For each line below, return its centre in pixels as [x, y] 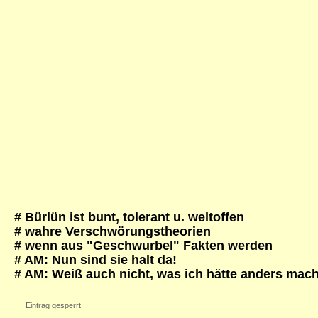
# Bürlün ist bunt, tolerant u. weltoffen [129, 218]
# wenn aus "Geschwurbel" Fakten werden [143, 246]
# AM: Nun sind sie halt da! [95, 260]
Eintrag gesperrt [53, 306]
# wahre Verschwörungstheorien [113, 232]
